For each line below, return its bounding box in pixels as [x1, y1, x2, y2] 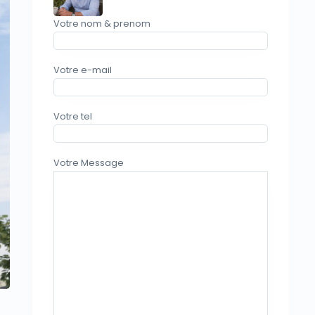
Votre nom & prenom [53, 17, 150, 30]
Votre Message [53, 156, 124, 169]
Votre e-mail [53, 63, 112, 77]
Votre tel [53, 110, 92, 123]
